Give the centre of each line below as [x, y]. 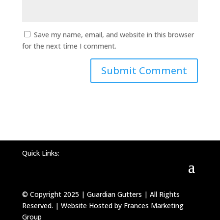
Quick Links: [41, 153]
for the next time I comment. [69, 46]
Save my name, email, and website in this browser [114, 35]
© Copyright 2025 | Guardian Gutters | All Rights [101, 194]
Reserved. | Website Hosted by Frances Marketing [103, 206]
